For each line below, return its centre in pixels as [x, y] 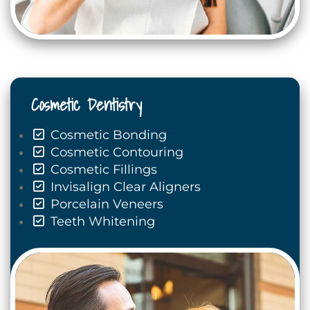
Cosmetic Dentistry [86, 105]
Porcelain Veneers [105, 204]
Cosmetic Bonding [107, 135]
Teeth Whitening [101, 222]
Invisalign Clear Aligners [124, 187]
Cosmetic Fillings [102, 170]
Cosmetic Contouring [115, 153]
